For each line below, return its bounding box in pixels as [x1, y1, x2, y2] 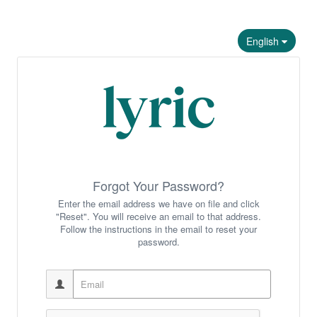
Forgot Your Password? [93, 176, 224, 195]
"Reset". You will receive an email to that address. [56, 209, 261, 223]
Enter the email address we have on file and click [57, 197, 260, 210]
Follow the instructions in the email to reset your [60, 222, 257, 236]
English [246, 34, 279, 48]
